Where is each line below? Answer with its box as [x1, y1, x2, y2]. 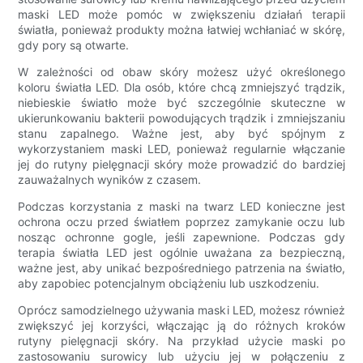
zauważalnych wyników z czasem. [18, 173, 202, 187]
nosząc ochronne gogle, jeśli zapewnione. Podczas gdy [18, 230, 345, 245]
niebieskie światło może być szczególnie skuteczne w [18, 96, 345, 110]
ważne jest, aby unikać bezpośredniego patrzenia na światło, [18, 261, 345, 275]
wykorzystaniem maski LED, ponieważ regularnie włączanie [18, 142, 345, 156]
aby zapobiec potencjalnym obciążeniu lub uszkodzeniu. [18, 276, 320, 291]
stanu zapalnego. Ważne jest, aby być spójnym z [18, 126, 345, 141]
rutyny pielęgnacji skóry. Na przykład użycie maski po [18, 334, 345, 348]
